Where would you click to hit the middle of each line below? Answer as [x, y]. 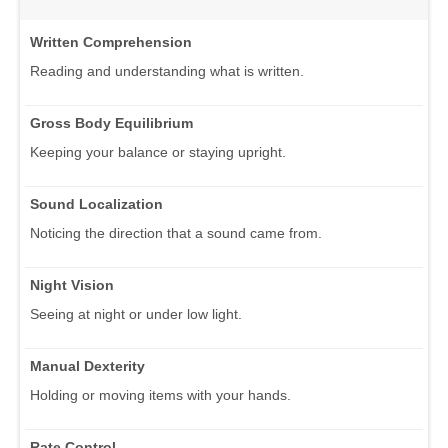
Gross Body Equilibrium [111, 122]
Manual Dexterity [87, 365]
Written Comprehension [111, 41]
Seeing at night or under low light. [136, 313]
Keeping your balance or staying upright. [158, 151]
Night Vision [72, 284]
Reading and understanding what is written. [167, 70]
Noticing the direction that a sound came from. [176, 232]
